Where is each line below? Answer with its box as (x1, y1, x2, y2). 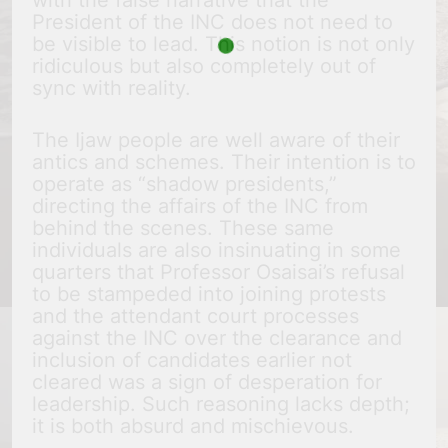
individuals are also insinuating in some (32, 238, 401, 263)
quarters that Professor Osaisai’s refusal (32, 260, 405, 285)
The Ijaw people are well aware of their (32, 128, 400, 153)
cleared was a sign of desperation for (32, 370, 382, 395)
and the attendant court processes (32, 304, 359, 329)
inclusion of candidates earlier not (32, 348, 352, 373)
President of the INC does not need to (32, 10, 393, 35)
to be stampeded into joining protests (32, 282, 386, 307)
